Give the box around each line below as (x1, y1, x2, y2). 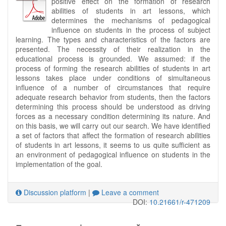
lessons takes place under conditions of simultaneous (16, 73, 210, 83)
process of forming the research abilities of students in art (16, 63, 210, 74)
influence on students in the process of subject (51, 25, 210, 35)
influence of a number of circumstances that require (16, 82, 210, 93)
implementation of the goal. (16, 159, 102, 169)
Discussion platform (22, 187, 86, 198)
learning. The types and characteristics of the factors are (16, 34, 210, 45)
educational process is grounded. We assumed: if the (16, 53, 210, 64)
